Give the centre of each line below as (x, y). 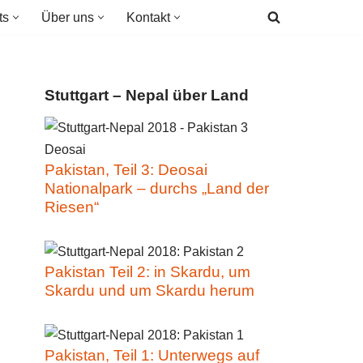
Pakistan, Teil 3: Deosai (126, 170)
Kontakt (148, 17)
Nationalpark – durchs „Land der (157, 188)
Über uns (68, 17)
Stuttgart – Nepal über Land (147, 95)
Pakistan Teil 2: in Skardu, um (147, 272)
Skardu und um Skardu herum (149, 290)
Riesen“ (72, 207)
